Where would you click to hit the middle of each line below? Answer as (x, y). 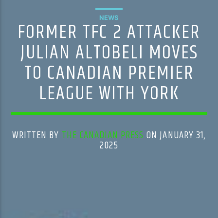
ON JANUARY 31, (175, 135)
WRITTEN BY (37, 135)
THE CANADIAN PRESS (103, 135)
